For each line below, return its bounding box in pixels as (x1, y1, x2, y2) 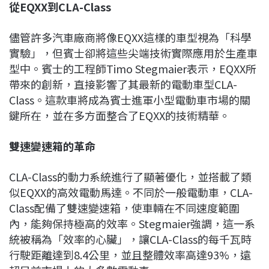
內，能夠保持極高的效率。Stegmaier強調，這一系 (9, 215, 255, 231)
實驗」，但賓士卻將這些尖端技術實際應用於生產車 (9, 44, 258, 61)
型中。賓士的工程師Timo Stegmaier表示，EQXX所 (9, 60, 256, 76)
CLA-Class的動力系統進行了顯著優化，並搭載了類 (9, 168, 252, 184)
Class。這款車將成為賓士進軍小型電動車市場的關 (9, 91, 250, 107)
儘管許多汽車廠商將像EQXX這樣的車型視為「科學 (9, 29, 252, 45)
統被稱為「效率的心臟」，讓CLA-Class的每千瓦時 (9, 231, 252, 247)
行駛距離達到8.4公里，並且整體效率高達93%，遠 (9, 246, 251, 262)
